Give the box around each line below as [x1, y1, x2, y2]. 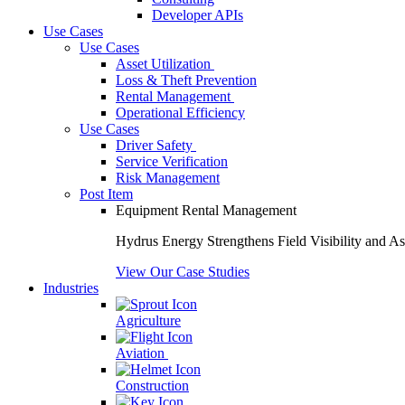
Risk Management [116, 170, 220, 185]
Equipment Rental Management [116, 202, 297, 218]
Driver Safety [116, 137, 196, 153]
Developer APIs [152, 7, 243, 23]
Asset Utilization [116, 56, 214, 71]
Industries [43, 280, 99, 296]
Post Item [80, 186, 133, 202]
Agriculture [116, 313, 181, 328]
